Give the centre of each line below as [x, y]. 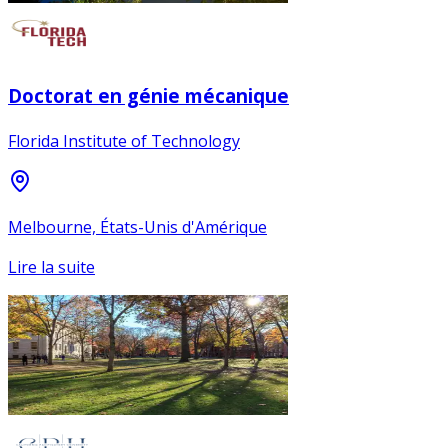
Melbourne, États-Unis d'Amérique [137, 226]
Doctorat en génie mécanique [148, 96]
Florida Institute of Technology [124, 140]
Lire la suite [51, 266]
